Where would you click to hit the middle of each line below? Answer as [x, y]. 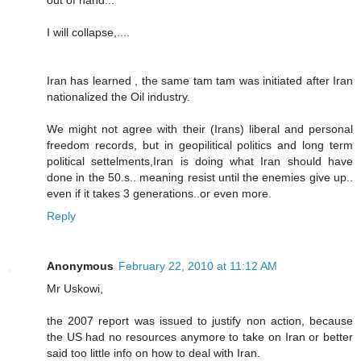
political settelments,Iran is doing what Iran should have [200, 162]
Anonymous [80, 266]
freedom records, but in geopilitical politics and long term [200, 145]
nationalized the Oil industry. [118, 97]
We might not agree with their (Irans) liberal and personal [200, 129]
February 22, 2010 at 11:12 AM [198, 266]
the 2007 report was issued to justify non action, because [200, 321]
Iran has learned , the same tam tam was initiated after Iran [200, 81]
